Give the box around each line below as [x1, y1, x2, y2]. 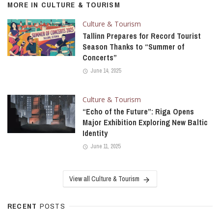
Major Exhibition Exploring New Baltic [82, 117, 208, 128]
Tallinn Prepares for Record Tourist [82, 30, 201, 41]
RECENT [7, 201, 40, 212]
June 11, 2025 [90, 142, 120, 151]
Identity [82, 128, 108, 139]
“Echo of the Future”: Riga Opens [82, 107, 194, 117]
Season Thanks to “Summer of [82, 41, 184, 52]
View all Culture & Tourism [69, 174, 140, 184]
